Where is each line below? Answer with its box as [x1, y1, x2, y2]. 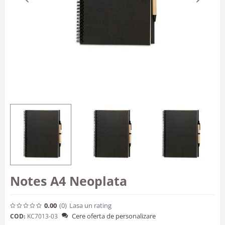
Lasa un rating [69, 200, 111, 210]
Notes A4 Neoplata [10, 172, 127, 189]
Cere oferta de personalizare [72, 211, 156, 220]
